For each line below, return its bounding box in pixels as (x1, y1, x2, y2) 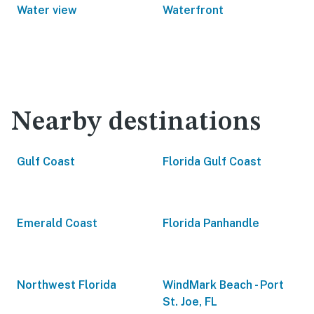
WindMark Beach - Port (163, 278, 284, 292)
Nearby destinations (11, 109, 261, 136)
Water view (17, 4, 77, 17)
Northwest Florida (17, 278, 116, 292)
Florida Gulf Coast (163, 155, 261, 168)
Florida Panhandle (163, 217, 259, 230)
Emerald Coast (17, 217, 97, 230)
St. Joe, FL (163, 295, 217, 308)
